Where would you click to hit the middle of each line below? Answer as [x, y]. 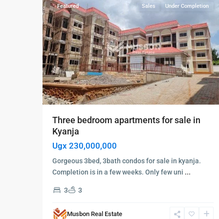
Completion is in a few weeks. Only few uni [119, 172]
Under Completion [187, 6]
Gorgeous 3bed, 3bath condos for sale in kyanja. [127, 161]
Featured [68, 6]
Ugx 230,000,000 [85, 146]
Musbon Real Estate [95, 214]
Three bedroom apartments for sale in [126, 120]
